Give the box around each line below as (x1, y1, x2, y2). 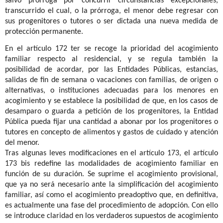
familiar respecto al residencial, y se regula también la (5, 55, 218, 63)
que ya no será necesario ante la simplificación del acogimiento (5, 180, 218, 189)
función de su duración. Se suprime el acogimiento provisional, (5, 170, 218, 178)
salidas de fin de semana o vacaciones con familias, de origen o (5, 76, 218, 84)
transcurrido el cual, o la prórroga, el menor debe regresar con (5, 6, 218, 15)
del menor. (5, 138, 39, 147)
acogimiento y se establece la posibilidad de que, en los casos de (5, 97, 218, 105)
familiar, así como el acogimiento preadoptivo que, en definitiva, (5, 191, 218, 199)
